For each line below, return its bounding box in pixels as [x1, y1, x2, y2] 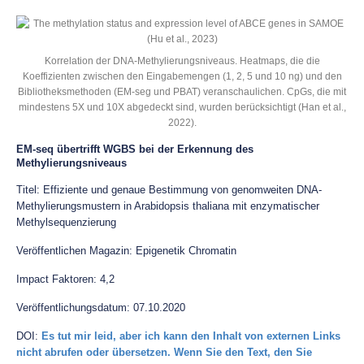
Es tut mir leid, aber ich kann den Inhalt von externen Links [41, 330, 340, 342]
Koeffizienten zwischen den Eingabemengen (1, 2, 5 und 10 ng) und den [22, 71, 342, 81]
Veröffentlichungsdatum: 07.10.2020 [16, 301, 185, 314]
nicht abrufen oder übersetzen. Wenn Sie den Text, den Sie [16, 346, 312, 358]
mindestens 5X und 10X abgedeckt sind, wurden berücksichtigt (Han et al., [18, 102, 346, 112]
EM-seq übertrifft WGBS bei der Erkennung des [16, 143, 253, 155]
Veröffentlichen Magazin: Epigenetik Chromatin [16, 245, 236, 257]
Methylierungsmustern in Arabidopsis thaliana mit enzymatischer [16, 200, 319, 212]
